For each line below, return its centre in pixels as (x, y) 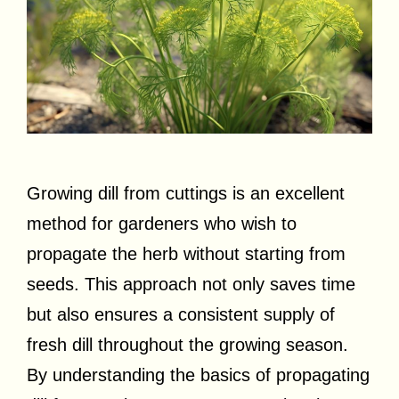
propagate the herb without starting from (186, 253)
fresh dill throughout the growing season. (187, 344)
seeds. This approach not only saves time (191, 284)
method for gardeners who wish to (162, 223)
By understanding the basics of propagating (198, 375)
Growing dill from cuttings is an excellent (186, 193)
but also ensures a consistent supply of (181, 314)
